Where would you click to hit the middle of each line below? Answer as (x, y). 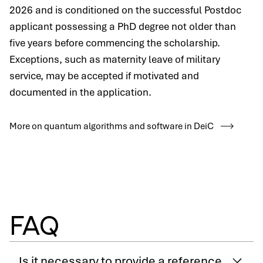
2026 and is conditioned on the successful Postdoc (125, 10)
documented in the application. (80, 92)
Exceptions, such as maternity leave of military (115, 59)
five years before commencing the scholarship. (115, 43)
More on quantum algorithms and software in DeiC (112, 126)
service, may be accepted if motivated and (104, 76)
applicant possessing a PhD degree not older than (123, 26)
